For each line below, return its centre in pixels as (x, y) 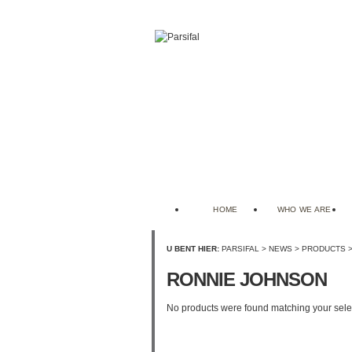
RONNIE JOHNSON (247, 280)
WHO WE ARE (304, 209)
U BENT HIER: (194, 249)
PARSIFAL (240, 249)
